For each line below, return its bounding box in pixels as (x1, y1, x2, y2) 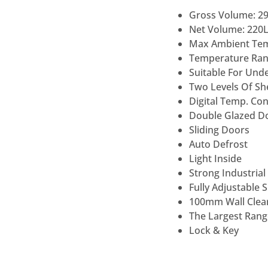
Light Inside (189, 152, 242, 165)
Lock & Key (189, 224, 239, 237)
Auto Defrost (189, 138, 248, 151)
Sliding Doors (189, 123, 249, 136)
